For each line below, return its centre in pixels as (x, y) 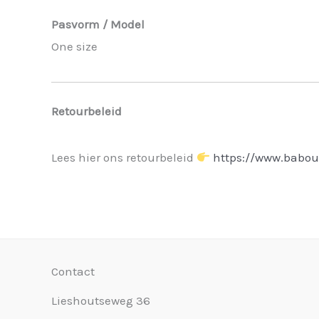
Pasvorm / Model (98, 24)
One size (74, 46)
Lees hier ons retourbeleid (124, 157)
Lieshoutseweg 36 (101, 300)
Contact (73, 271)
